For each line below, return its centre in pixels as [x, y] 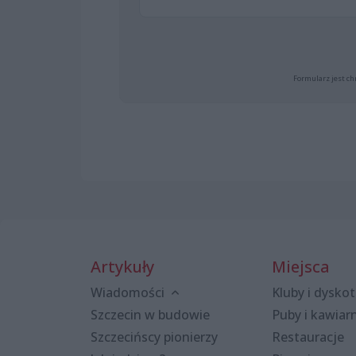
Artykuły [122, 266]
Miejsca [301, 266]
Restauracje [308, 337]
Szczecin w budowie [150, 314]
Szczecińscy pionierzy [154, 337]
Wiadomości [129, 292]
